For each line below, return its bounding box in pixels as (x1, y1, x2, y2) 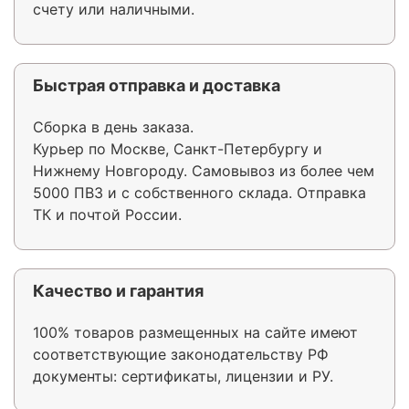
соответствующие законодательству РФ (33, 344, 329, 363)
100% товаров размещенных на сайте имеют (33, 322, 358, 341)
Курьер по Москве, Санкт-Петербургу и (33, 139, 322, 158)
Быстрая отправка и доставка (33, 75, 280, 95)
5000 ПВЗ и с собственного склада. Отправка (33, 183, 366, 202)
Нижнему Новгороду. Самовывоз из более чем (33, 161, 374, 180)
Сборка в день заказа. (33, 117, 194, 136)
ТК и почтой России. (33, 204, 182, 224)
